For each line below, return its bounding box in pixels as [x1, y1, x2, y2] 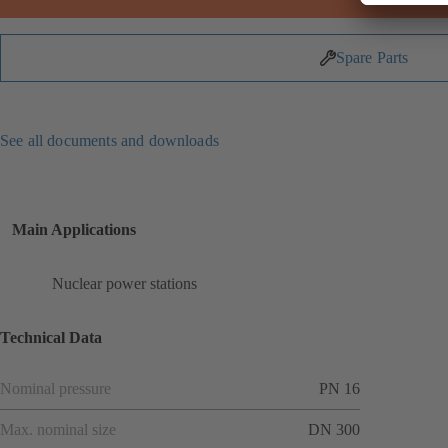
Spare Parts [335, 49, 409, 67]
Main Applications [12, 220, 136, 238]
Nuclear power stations [52, 275, 197, 293]
